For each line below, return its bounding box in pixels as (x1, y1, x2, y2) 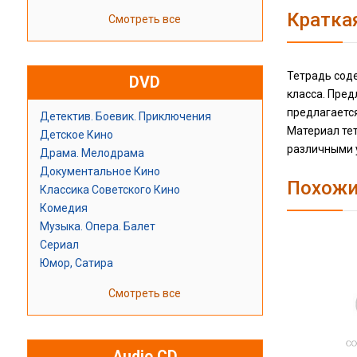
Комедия (39, 202, 88, 215)
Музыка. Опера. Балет (39, 220, 155, 233)
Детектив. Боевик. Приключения (39, 110, 211, 124)
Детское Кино (39, 128, 113, 142)
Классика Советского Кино (39, 183, 180, 197)
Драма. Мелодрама (39, 147, 144, 160)
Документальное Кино (39, 165, 160, 178)
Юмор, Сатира (39, 257, 113, 270)
